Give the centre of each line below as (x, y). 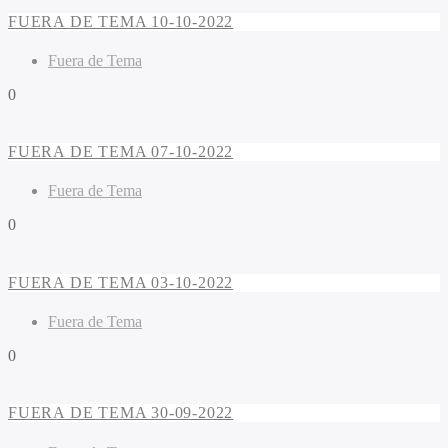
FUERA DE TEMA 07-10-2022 (121, 152)
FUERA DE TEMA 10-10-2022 (121, 21)
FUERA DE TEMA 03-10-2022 (121, 282)
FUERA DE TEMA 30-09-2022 (121, 413)
